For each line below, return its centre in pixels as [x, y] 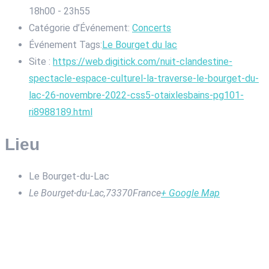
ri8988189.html [61, 112]
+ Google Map [190, 193]
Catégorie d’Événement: [79, 28]
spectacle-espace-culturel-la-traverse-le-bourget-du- [144, 78]
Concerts [152, 28]
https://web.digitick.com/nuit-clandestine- [143, 61]
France [147, 193]
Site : [40, 61]
